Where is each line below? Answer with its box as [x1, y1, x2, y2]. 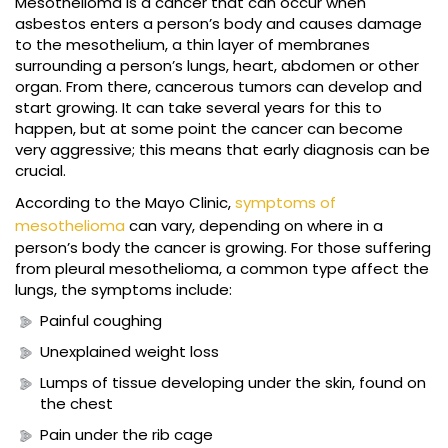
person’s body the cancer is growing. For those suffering [15, 237, 431, 259]
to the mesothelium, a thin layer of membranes [15, 34, 370, 56]
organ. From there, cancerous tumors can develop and [15, 76, 422, 98]
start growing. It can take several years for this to [15, 97, 382, 119]
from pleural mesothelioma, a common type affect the [15, 258, 429, 280]
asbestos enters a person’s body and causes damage [15, 13, 422, 35]
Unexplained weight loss [40, 341, 219, 363]
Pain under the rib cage [40, 424, 213, 446]
